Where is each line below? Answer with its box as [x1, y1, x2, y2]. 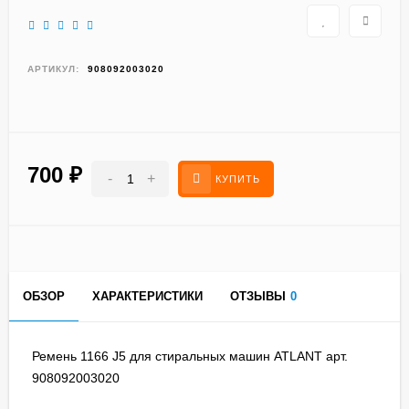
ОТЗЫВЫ [230, 289, 286, 304]
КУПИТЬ [215, 173, 260, 185]
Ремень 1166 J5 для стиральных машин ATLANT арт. [32, 349, 348, 364]
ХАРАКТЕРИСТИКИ [92, 289, 203, 304]
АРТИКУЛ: [27, 64, 79, 75]
